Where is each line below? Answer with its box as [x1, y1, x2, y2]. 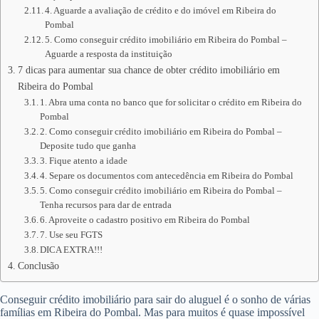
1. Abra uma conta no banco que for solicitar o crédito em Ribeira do [40, 97, 303, 108]
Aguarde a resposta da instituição [45, 48, 173, 59]
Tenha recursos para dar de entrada [40, 199, 172, 210]
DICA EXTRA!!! [40, 244, 103, 255]
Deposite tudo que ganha [40, 140, 137, 151]
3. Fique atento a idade [40, 155, 128, 166]
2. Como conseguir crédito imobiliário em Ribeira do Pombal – [40, 126, 283, 137]
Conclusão [17, 260, 59, 271]
